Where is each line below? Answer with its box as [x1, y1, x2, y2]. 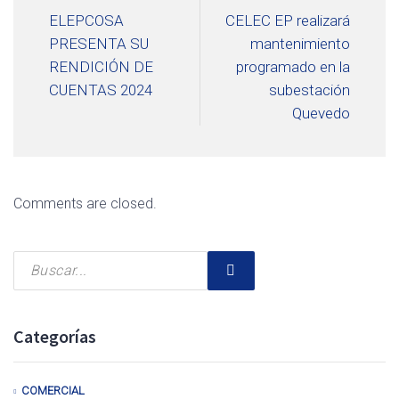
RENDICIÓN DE [49, 58, 153, 77]
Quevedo [292, 104, 350, 123]
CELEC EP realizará [225, 12, 350, 30]
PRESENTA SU [49, 35, 149, 53]
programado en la [236, 58, 350, 77]
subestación [269, 81, 350, 100]
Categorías [13, 325, 96, 348]
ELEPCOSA [49, 12, 124, 30]
